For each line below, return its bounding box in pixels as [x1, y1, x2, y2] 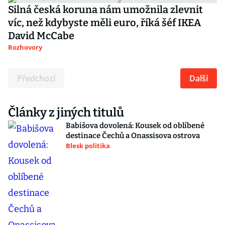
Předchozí [17, 73, 55, 84]
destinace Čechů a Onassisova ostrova [66, 131, 200, 140]
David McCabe [8, 30, 74, 42]
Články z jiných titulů [8, 105, 124, 120]
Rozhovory [8, 43, 42, 52]
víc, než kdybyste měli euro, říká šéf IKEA [8, 17, 201, 29]
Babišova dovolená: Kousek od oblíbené [66, 121, 204, 130]
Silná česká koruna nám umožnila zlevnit [8, 4, 203, 16]
